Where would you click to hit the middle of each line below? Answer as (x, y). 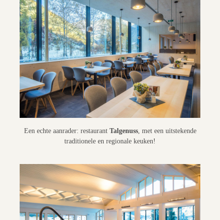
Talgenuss (124, 131)
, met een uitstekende (167, 131)
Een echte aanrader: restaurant (67, 131)
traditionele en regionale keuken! (110, 141)
